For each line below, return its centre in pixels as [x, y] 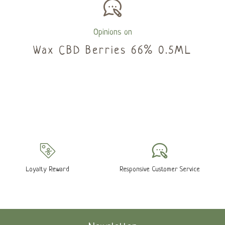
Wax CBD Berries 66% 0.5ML [113, 51]
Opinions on [113, 32]
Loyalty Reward [47, 170]
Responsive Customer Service [160, 170]
